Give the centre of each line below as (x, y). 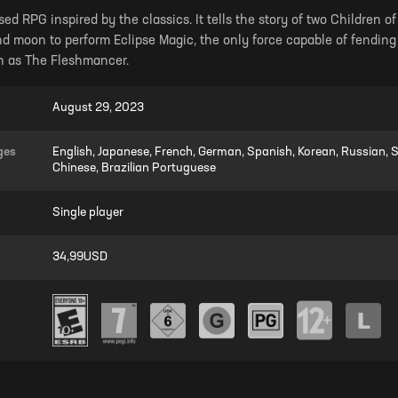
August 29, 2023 (98, 107)
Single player (88, 212)
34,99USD (80, 257)
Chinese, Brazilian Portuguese (134, 168)
